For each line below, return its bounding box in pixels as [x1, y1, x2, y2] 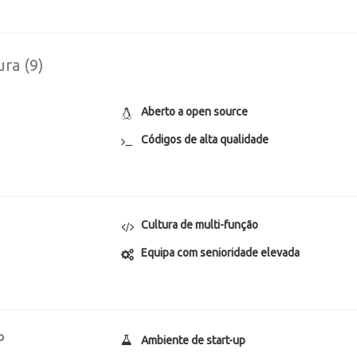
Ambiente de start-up [141, 334, 246, 347]
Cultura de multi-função [141, 218, 259, 231]
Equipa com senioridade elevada [141, 246, 300, 259]
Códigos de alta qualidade [141, 133, 269, 146]
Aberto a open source [141, 105, 249, 118]
